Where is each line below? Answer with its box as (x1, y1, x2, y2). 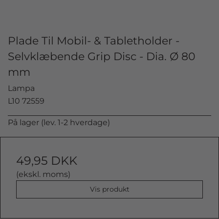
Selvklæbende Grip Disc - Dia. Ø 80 (8, 49, 196, 63)
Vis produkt (89, 185, 130, 194)
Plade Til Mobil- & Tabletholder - (8, 34, 179, 47)
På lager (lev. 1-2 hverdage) (8, 118, 110, 127)
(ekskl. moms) (16, 170, 70, 179)
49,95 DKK (16, 153, 77, 168)
